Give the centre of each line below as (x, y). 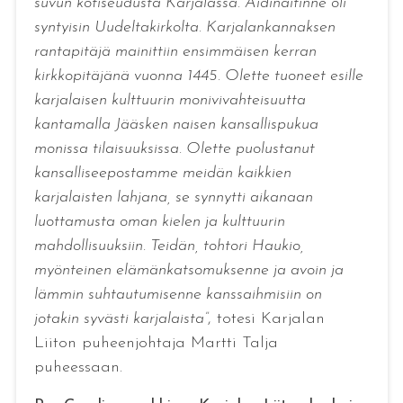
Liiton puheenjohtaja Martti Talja (156, 343)
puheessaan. (78, 367)
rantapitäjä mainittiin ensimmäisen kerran (175, 52)
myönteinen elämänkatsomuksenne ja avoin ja (188, 270)
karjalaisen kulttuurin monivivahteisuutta (170, 100)
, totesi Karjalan (266, 319)
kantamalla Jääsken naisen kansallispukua (176, 125)
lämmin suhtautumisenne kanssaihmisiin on (178, 295)
